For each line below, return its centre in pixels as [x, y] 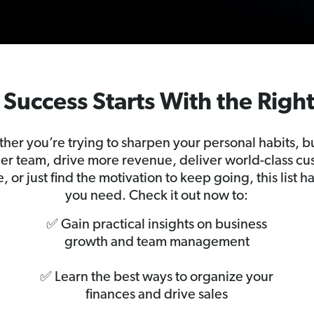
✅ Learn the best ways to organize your [157, 278]
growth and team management [157, 243]
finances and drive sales [157, 295]
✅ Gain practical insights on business [157, 225]
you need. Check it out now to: [157, 197]
